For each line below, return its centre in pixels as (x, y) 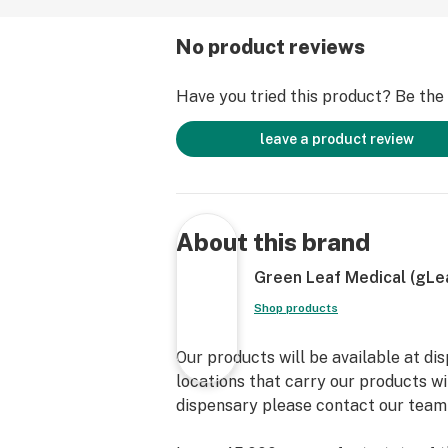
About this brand (273, 242)
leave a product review (337, 139)
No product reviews (270, 47)
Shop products (296, 308)
